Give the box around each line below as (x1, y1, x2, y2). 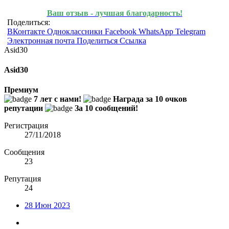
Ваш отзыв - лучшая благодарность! (47, 8, 182, 17)
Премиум (4, 85, 38, 95)
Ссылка (120, 36, 146, 45)
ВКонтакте (7, 27, 45, 36)
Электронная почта (7, 36, 75, 45)
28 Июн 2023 (25, 201, 70, 210)
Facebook (105, 27, 136, 36)
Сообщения (4, 148, 44, 157)
